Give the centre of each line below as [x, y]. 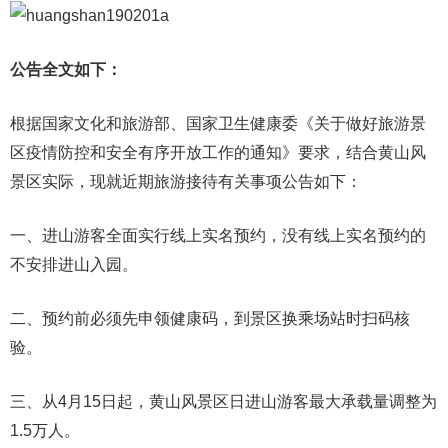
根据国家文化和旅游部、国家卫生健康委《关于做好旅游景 [218, 123]
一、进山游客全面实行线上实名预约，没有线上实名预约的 [218, 235]
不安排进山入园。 [74, 264]
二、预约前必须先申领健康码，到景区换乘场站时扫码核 [210, 318]
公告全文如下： [66, 69]
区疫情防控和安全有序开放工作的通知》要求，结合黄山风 [218, 152]
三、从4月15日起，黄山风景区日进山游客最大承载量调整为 [223, 401]
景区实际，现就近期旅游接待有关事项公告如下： [186, 181]
